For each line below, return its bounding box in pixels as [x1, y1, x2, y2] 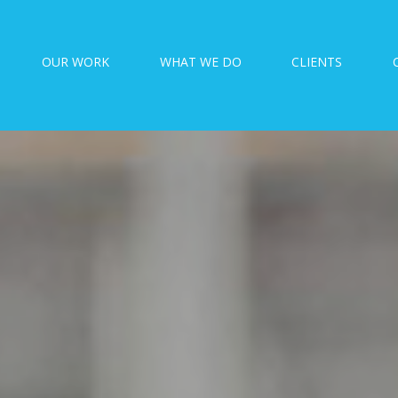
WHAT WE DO [159, 53, 242, 70]
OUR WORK [41, 53, 109, 70]
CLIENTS [291, 53, 343, 70]
